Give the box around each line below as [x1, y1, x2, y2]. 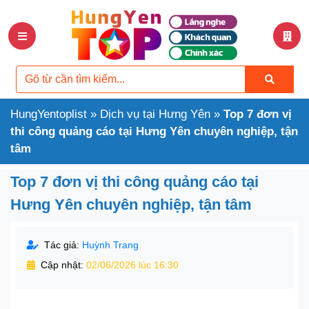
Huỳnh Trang [82, 239, 139, 251]
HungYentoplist [10, 108, 87, 121]
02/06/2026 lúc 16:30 [86, 259, 179, 270]
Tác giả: [44, 239, 79, 251]
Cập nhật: [41, 259, 83, 271]
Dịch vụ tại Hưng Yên [100, 108, 210, 121]
